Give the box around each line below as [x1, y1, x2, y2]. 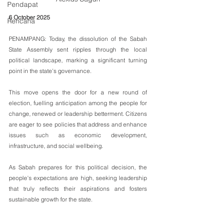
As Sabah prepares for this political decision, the [9, 163, 147, 171]
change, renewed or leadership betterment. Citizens [9, 109, 147, 117]
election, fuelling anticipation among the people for [9, 99, 147, 107]
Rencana [7, 17, 35, 25]
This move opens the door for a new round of [9, 88, 147, 96]
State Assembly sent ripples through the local [9, 45, 147, 53]
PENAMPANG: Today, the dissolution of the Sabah [9, 35, 147, 42]
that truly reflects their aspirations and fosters [9, 184, 147, 192]
